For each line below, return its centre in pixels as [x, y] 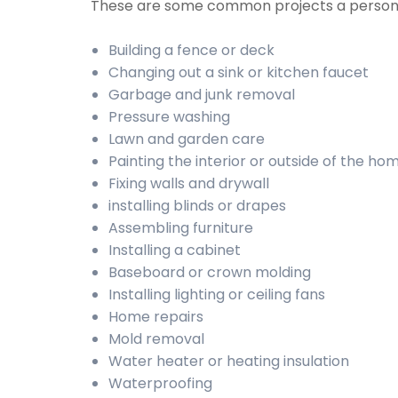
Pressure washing [169, 117]
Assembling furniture [181, 228]
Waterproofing [160, 383]
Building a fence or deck [191, 50]
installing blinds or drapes [197, 206]
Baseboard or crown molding [210, 272]
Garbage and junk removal [202, 95]
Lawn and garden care [187, 139]
